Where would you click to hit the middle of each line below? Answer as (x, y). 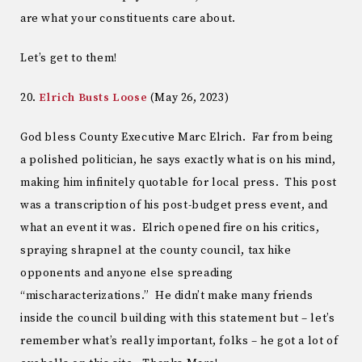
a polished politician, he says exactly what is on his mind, (178, 160)
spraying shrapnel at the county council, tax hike (156, 250)
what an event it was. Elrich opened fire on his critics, (170, 227)
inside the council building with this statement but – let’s (178, 318)
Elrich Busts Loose (93, 97)
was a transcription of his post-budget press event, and (175, 205)
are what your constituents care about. (128, 19)
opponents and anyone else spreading (127, 273)
